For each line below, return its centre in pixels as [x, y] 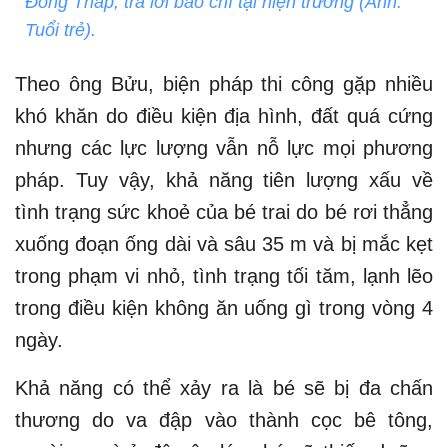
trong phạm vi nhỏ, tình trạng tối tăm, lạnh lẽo [224, 275]
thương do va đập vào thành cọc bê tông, [224, 419]
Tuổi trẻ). [60, 29]
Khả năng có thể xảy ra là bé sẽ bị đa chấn [224, 387]
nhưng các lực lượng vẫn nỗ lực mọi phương [224, 147]
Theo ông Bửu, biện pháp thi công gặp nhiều [224, 83]
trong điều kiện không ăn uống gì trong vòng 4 [224, 307]
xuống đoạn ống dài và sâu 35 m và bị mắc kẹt [224, 243]
